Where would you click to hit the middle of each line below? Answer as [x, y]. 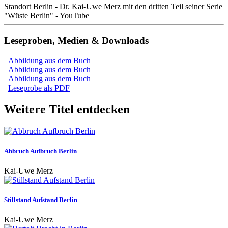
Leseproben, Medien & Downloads [76, 41]
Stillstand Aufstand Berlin [41, 200]
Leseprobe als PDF [39, 88]
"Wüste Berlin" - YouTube [47, 16]
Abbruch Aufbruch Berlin [40, 151]
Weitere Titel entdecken [67, 109]
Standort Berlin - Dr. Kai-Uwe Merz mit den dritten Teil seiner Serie [113, 7]
